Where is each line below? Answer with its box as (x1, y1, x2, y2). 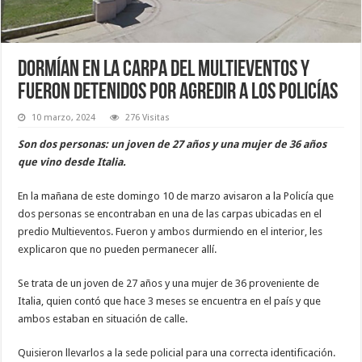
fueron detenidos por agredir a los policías (18, 81, 339, 104)
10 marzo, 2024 (32, 112, 96, 123)
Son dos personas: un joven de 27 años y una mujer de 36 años (18, 137, 327, 150)
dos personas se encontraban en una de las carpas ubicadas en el (18, 207, 322, 220)
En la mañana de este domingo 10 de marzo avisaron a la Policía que (18, 189, 335, 202)
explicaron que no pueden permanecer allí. (18, 242, 217, 255)
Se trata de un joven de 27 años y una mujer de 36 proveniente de (18, 276, 320, 289)
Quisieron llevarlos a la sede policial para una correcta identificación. (18, 346, 336, 359)
